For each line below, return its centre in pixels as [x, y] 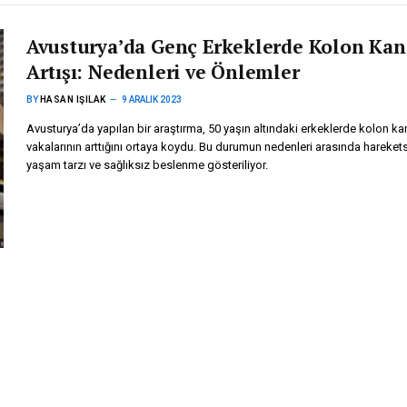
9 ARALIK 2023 [151, 100]
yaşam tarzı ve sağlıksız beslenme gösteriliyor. [147, 165]
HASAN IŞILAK [73, 100]
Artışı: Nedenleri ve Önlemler [163, 72]
